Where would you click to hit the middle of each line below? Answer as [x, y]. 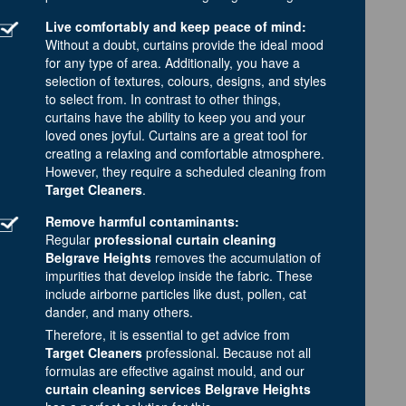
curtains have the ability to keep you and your [175, 116]
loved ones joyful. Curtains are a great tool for [176, 135]
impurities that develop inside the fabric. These [179, 275]
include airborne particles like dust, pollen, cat [176, 293]
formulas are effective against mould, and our [175, 370]
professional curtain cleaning [185, 239]
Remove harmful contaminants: [142, 221]
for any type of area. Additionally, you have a [173, 62]
